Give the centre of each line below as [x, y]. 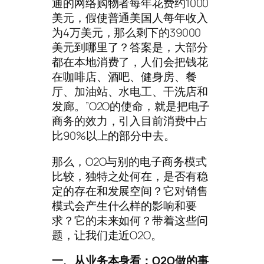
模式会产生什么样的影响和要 [124, 205]
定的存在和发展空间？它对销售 [130, 191]
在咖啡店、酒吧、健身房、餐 [124, 77]
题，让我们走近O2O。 [107, 235]
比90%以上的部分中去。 [113, 136]
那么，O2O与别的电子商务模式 [129, 161]
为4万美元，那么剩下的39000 [127, 33]
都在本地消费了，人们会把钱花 [130, 62]
